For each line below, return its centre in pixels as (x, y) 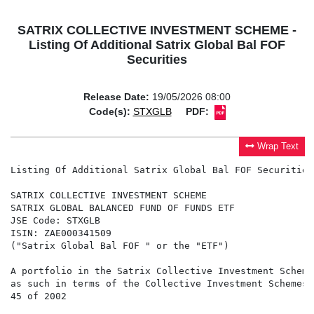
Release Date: (116, 97)
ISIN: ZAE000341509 (61, 233)
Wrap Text (278, 147)
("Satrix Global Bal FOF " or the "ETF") (120, 246)
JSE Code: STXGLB (55, 221)
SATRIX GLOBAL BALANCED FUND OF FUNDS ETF (123, 208)
